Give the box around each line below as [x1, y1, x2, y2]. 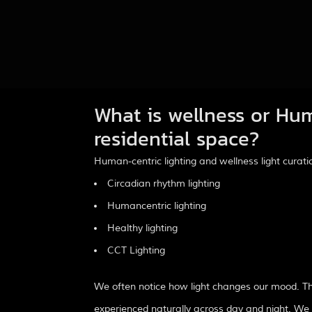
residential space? [94, 123, 259, 153]
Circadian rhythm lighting [107, 177, 220, 189]
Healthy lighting [107, 221, 178, 234]
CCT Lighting [107, 244, 165, 256]
